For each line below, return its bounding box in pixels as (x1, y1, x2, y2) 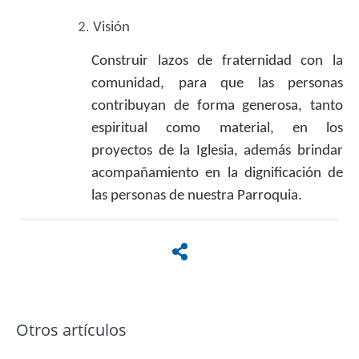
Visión (93, 19, 130, 35)
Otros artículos (16, 319, 127, 341)
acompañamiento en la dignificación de (91, 165, 343, 181)
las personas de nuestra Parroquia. (91, 188, 302, 204)
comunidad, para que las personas (91, 75, 343, 91)
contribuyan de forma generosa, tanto (91, 98, 343, 114)
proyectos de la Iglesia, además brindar (91, 143, 343, 159)
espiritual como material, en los (91, 120, 343, 136)
